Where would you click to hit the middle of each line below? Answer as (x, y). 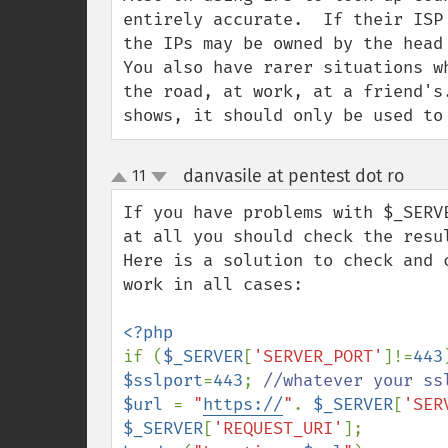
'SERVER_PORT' (318, 356)
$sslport (163, 380)
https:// (243, 404)
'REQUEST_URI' (278, 428)
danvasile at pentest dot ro (293, 176)
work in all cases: (213, 284)
